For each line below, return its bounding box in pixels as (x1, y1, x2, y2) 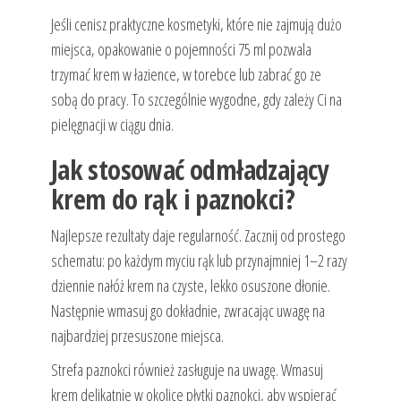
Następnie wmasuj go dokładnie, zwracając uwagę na (50, 300, 325, 322)
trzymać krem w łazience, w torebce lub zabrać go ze (50, 64, 321, 86)
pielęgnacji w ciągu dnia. (50, 114, 174, 136)
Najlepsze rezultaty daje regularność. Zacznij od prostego (50, 225, 346, 247)
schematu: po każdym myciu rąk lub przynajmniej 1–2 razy (50, 250, 347, 272)
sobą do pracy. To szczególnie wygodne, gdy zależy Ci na (50, 89, 342, 111)
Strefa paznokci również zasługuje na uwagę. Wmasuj (50, 359, 323, 381)
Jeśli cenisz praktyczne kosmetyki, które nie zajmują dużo (50, 13, 342, 36)
